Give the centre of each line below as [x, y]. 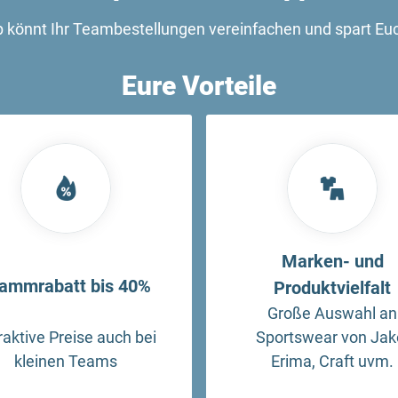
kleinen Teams [66, 361]
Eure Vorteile [199, 85]
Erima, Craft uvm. [332, 361]
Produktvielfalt [332, 287]
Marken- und [332, 261]
